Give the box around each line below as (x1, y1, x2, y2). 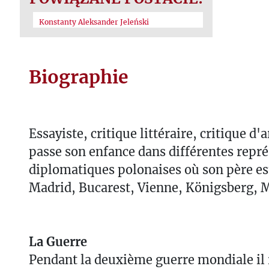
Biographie (29, 65, 128, 88)
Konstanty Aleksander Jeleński (39, 17, 149, 26)
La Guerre (29, 234, 87, 249)
